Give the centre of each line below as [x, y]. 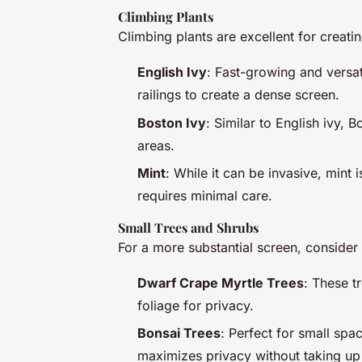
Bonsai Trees [179, 333]
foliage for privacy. [196, 305]
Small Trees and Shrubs [188, 227]
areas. [156, 145]
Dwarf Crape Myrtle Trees [221, 282]
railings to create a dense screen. [238, 95]
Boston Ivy [172, 122]
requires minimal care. [205, 195]
